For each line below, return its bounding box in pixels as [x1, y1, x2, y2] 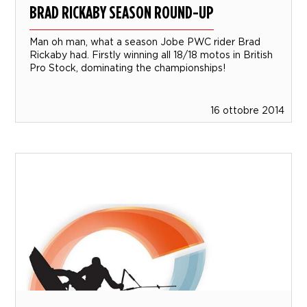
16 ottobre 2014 [210, 104, 284, 115]
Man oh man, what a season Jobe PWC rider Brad [29, 36, 261, 47]
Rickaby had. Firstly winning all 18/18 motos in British [29, 49, 273, 60]
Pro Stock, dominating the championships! [29, 62, 226, 73]
